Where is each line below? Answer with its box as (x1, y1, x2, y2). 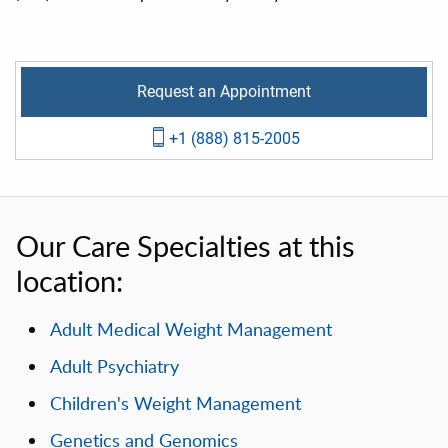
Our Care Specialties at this (16, 225, 355, 266)
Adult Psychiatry (49, 353, 179, 378)
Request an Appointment (137, 82, 311, 102)
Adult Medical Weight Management (49, 316, 332, 341)
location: (16, 260, 123, 301)
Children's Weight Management (49, 390, 301, 415)
